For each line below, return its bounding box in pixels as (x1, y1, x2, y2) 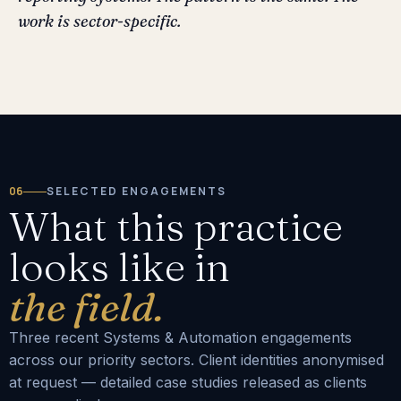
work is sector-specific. (18, 11, 181, 32)
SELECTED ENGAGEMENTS (46, 183, 226, 200)
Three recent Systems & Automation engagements (9, 328, 352, 347)
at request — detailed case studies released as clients (9, 373, 367, 392)
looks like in (9, 242, 230, 292)
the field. (9, 282, 163, 332)
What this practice (9, 201, 343, 252)
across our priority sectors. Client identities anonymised (9, 351, 384, 370)
